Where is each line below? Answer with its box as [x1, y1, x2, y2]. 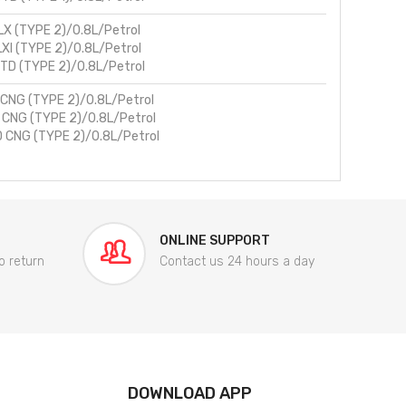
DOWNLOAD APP [128, 383, 252, 404]
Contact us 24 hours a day [159, 254, 314, 270]
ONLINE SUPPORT [159, 233, 270, 249]
